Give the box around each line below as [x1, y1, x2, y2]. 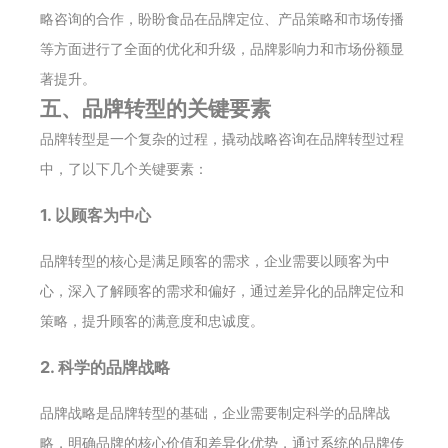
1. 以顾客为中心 [40, 204, 151, 225]
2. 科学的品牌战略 [40, 356, 170, 377]
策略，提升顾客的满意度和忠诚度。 [40, 311, 264, 329]
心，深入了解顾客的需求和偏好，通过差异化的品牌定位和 [40, 281, 404, 299]
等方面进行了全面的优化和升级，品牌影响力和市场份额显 [40, 39, 404, 57]
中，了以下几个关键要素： [40, 159, 208, 177]
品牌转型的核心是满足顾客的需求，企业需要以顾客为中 [40, 251, 390, 269]
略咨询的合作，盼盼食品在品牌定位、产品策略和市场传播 [40, 9, 404, 27]
